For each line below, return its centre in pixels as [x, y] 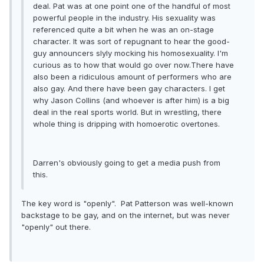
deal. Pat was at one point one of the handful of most [132, 6]
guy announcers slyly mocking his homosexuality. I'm [131, 53]
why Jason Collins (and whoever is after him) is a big [131, 100]
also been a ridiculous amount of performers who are [132, 77]
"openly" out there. [56, 227]
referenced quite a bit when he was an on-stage [123, 30]
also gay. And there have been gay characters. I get [129, 89]
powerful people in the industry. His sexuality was [124, 18]
